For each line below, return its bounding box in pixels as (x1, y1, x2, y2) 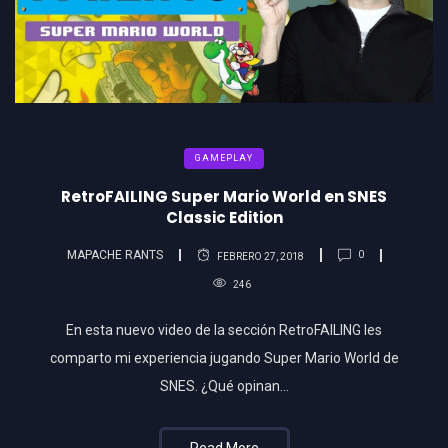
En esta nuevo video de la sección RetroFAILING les (66, 321, 382, 338)
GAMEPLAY (195, 152, 253, 163)
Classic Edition (165, 206, 283, 228)
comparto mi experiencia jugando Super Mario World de (49, 349, 399, 366)
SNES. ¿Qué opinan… (159, 377, 289, 394)
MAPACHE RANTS (66, 248, 163, 263)
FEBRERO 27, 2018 (216, 251, 304, 263)
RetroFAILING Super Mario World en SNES (61, 185, 387, 207)
